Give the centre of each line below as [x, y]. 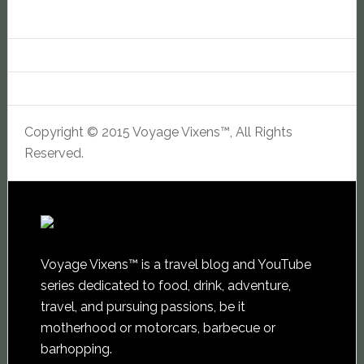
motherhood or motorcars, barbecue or [158, 327]
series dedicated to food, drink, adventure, [165, 285]
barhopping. [76, 349]
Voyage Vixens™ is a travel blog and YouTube [175, 264]
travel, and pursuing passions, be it [143, 306]
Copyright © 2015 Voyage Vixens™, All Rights [158, 132]
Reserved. [54, 153]
